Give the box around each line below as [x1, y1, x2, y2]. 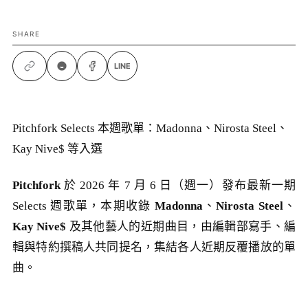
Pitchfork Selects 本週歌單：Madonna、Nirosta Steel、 [12, 121, 288, 135]
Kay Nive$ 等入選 [12, 142, 102, 155]
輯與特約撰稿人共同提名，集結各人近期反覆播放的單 [12, 241, 296, 254]
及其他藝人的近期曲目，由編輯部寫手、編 [66, 220, 296, 234]
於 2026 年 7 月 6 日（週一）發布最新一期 [60, 179, 296, 192]
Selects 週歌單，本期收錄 [12, 199, 155, 213]
